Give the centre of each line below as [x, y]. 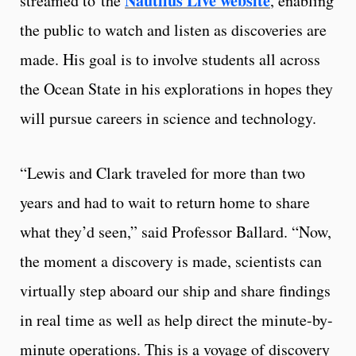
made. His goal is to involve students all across [170, 59]
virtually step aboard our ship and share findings [175, 290]
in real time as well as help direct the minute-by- [176, 319]
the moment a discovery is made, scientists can [171, 261]
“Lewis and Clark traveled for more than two [163, 172]
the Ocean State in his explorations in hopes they [176, 88]
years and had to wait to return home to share [165, 202]
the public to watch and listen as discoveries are [173, 29]
